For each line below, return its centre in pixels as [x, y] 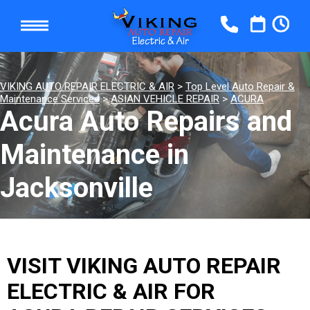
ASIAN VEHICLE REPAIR [165, 99]
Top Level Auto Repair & [240, 86]
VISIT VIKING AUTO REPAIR [144, 266]
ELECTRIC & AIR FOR [111, 291]
